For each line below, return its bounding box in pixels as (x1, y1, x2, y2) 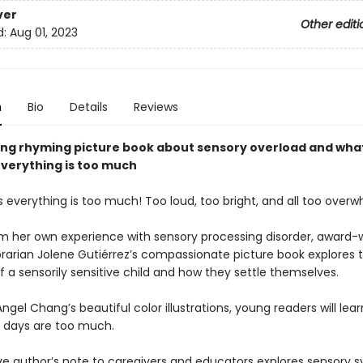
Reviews (133, 99, 178, 115)
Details (69, 99, 108, 115)
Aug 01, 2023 (9, 24, 78, 41)
